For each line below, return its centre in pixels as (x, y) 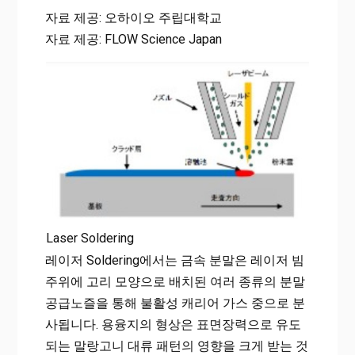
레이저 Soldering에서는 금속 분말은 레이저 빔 (174, 261)
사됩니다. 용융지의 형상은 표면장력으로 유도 (173, 325)
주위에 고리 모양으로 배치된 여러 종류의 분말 (175, 282)
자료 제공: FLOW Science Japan (133, 39)
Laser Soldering (90, 239)
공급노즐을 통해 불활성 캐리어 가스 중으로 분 (175, 303)
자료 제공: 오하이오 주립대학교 (133, 18)
